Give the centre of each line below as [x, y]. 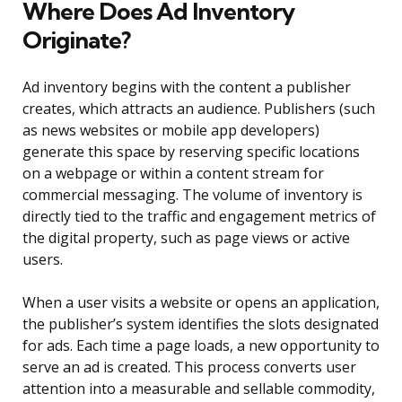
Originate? [76, 40]
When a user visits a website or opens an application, [201, 303]
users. [43, 260]
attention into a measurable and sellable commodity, [199, 389]
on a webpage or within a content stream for [173, 174]
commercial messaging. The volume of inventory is [192, 195]
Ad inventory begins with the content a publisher [187, 87]
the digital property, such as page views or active [186, 238]
